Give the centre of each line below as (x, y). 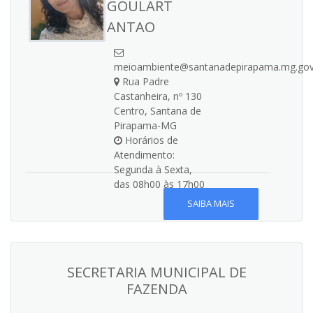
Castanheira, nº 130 (158, 96)
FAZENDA (156, 289)
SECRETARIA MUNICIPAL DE (156, 272)
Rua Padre (144, 81)
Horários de (150, 140)
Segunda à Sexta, (153, 169)
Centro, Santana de (158, 111)
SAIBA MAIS (211, 204)
